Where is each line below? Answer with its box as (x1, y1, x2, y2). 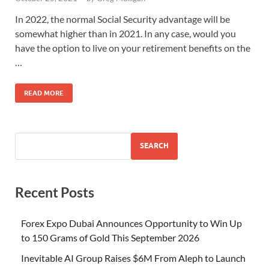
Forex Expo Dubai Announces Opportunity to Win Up (21, 217, 242, 229)
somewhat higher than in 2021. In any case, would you (15, 27, 236, 39)
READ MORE (24, 88, 64, 97)
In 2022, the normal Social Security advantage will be (15, 13, 230, 25)
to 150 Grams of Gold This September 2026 (21, 232, 199, 244)
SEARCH (140, 141, 169, 151)
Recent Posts (15, 183, 94, 201)
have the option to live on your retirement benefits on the (15, 41, 250, 53)
